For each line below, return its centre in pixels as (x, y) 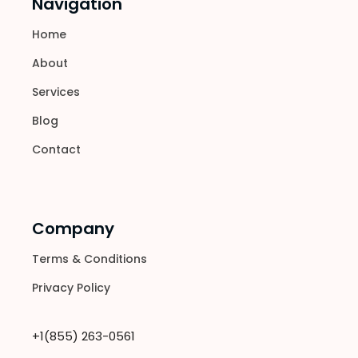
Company (74, 229)
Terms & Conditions (90, 259)
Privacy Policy (72, 288)
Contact (57, 150)
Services (56, 92)
